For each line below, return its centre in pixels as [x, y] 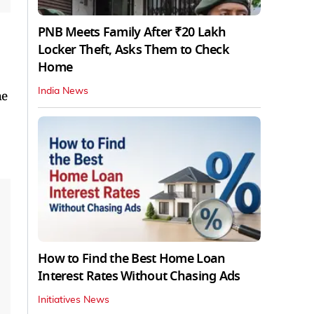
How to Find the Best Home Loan [132, 258]
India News [63, 91]
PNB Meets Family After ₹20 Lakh [132, 32]
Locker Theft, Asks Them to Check [134, 49]
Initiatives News [74, 300]
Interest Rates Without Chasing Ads [139, 276]
